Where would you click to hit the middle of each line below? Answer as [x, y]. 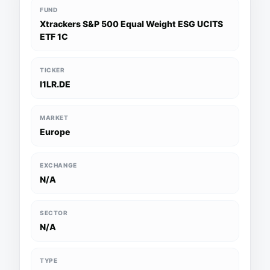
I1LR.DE [55, 84]
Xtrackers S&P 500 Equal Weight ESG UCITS [131, 24]
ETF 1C [54, 36]
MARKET [54, 118]
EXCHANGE [58, 165]
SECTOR [54, 213]
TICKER [52, 70]
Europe [55, 132]
